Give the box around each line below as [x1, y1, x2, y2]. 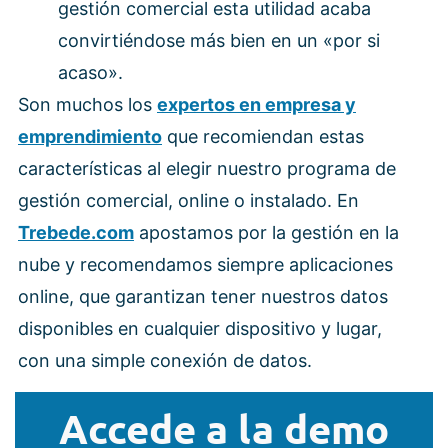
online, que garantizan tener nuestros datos [18, 285, 388, 307]
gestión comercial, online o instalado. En [18, 189, 359, 211]
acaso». [58, 61, 123, 83]
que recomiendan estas [162, 125, 364, 147]
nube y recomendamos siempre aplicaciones [18, 253, 393, 275]
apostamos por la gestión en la [134, 221, 399, 243]
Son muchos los [18, 93, 157, 115]
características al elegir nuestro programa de [18, 157, 396, 179]
